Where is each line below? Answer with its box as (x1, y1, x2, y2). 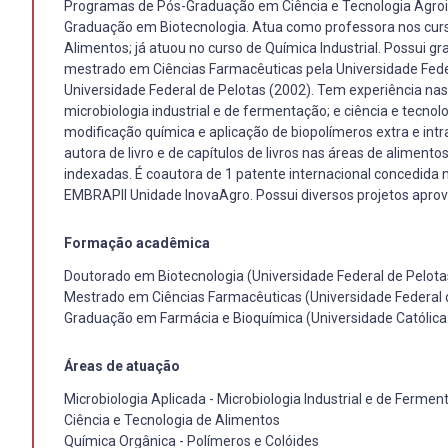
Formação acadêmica (64, 234, 210, 251)
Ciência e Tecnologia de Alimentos (64, 411, 280, 428)
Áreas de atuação (64, 357, 180, 374)
